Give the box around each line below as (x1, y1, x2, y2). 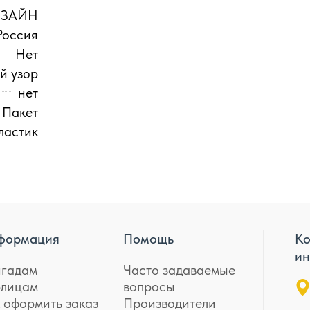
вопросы (122, 278, 175, 295)
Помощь (122, 230, 174, 247)
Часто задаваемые (122, 262, 235, 278)
